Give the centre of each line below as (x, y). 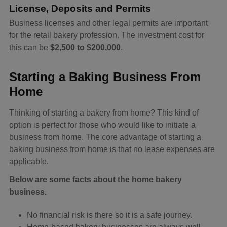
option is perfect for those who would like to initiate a (102, 125)
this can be (30, 48)
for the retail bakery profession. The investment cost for (107, 35)
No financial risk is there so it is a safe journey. (109, 215)
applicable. (29, 162)
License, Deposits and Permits (80, 9)
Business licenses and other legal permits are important (108, 23)
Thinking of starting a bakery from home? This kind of (104, 113)
